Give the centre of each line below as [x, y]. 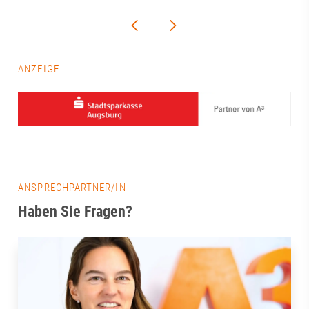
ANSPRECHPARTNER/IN [72, 188]
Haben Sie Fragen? [76, 212]
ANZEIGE [39, 69]
